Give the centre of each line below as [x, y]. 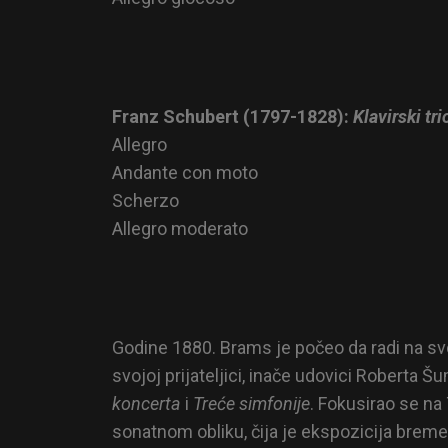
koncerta [146, 403]
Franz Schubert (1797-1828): [232, 116]
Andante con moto [185, 172]
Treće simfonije [251, 403]
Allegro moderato [180, 228]
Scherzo [145, 200]
